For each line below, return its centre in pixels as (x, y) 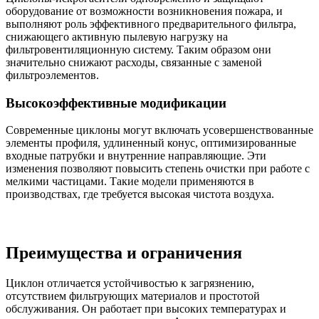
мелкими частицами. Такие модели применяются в (130, 182)
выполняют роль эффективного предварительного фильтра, (151, 23)
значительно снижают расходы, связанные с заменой (134, 62)
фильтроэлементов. (52, 75)
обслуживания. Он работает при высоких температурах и (146, 309)
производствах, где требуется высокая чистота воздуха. (140, 194)
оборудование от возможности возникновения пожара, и (144, 11)
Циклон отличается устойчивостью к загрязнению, (130, 283)
